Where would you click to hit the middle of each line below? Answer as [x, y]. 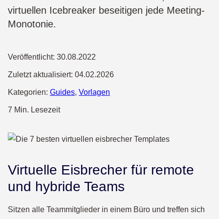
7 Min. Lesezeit [34, 110]
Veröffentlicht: [32, 57]
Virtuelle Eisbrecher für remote [101, 170]
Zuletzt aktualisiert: [41, 75]
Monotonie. [32, 24]
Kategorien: [29, 92]
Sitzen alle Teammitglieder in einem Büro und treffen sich [106, 209]
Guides [62, 92]
